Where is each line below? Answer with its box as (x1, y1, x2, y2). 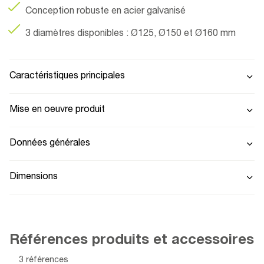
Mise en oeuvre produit (9, 105, 105, 115)
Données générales (9, 139, 90, 148)
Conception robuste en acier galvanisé (25, 7, 186, 16)
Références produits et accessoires (9, 234, 254, 248)
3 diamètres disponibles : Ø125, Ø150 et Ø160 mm (25, 29, 236, 39)
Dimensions (9, 173, 58, 182)
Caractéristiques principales (9, 72, 125, 81)
